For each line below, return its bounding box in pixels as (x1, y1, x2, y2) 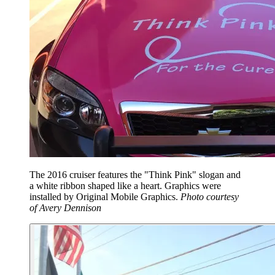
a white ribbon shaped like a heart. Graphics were (29, 180, 221, 192)
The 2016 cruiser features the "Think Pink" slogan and (29, 169, 241, 180)
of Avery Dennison (29, 203, 101, 214)
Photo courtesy (180, 192, 239, 203)
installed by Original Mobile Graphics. (29, 192, 180, 203)
